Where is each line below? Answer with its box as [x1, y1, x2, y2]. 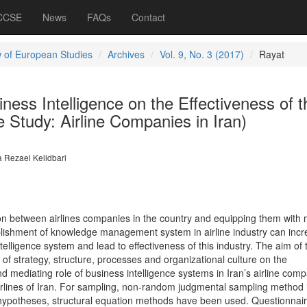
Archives [107, 47, 145, 61]
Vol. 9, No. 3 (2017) [159, 47, 244, 61]
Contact [132, 10, 165, 24]
